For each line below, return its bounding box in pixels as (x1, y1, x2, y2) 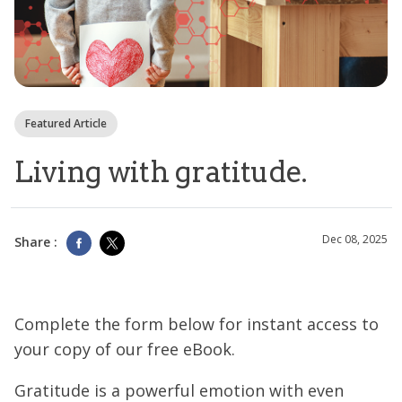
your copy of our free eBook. (14, 337, 235, 360)
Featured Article (25, 116, 107, 131)
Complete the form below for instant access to (14, 312, 379, 335)
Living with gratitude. (14, 154, 308, 189)
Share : (14, 233, 57, 251)
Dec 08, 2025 (322, 232, 388, 248)
